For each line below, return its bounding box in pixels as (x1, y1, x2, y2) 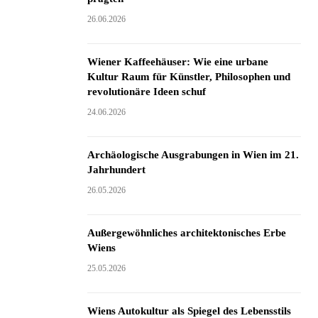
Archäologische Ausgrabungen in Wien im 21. (87, 149, 299, 160)
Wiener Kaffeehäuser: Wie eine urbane (87, 56, 268, 67)
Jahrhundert (87, 164, 146, 175)
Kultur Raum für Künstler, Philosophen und (87, 71, 290, 82)
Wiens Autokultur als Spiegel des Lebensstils (87, 305, 291, 317)
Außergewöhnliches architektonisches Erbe (87, 227, 286, 238)
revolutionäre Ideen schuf (87, 86, 206, 97)
